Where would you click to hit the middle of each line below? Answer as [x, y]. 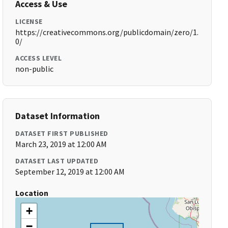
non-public [35, 69]
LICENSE [29, 21]
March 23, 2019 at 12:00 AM [61, 144]
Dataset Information [58, 116]
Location [32, 193]
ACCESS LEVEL [39, 58]
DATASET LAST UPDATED [57, 161]
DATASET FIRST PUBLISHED [62, 133]
